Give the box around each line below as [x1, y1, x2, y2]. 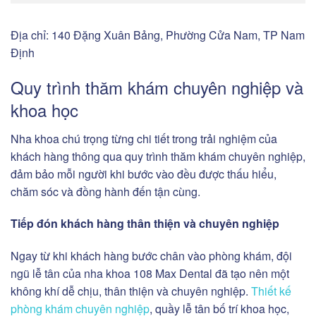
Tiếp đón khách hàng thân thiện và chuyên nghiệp [11, 215, 279, 232]
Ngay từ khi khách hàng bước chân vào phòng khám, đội [11, 248, 292, 265]
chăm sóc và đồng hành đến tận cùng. [11, 183, 200, 200]
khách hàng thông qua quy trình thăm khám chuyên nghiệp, [11, 147, 305, 164]
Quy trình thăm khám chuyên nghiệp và [11, 74, 303, 99]
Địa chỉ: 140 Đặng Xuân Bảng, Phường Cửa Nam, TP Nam [11, 26, 305, 43]
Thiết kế [251, 283, 291, 300]
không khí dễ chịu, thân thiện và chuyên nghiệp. [11, 283, 251, 300]
